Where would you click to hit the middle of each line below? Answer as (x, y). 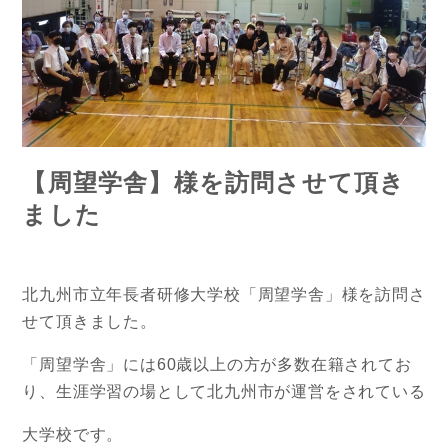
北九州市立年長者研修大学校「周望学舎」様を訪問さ (224, 295)
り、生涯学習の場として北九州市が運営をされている (224, 392)
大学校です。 (75, 435)
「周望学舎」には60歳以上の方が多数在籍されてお (217, 365)
